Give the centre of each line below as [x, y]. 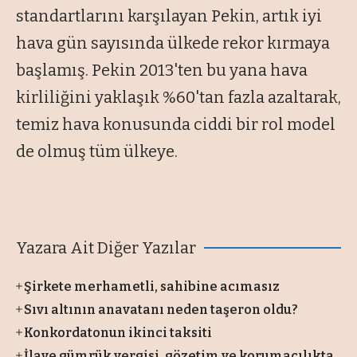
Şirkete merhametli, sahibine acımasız [152, 286]
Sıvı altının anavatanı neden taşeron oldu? [161, 309]
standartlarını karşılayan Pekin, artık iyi [169, 16]
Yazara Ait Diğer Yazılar [106, 247]
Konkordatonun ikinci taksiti [118, 332]
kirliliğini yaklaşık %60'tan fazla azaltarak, [178, 97]
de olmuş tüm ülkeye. [97, 151]
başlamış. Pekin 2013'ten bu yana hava [162, 70]
